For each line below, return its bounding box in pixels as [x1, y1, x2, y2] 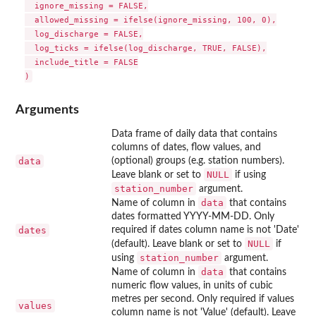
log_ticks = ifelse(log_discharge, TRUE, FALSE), [24, 43, 267, 54]
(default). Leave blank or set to [111, 238, 245, 249]
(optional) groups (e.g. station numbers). [111, 155, 284, 166]
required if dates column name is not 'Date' [111, 224, 299, 235]
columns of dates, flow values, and [111, 142, 261, 152]
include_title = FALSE [24, 57, 138, 68]
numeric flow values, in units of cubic [111, 280, 273, 291]
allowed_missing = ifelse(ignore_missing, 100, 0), [24, 15, 276, 25]
